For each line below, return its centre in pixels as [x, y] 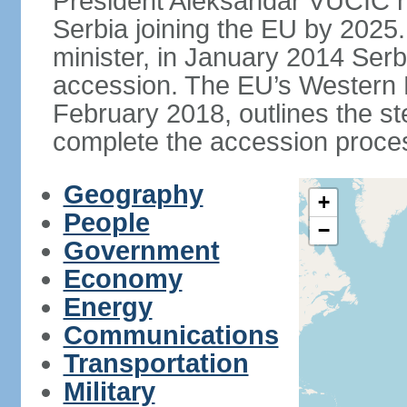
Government [141, 251]
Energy [108, 307]
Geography [133, 194]
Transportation [156, 363]
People [106, 223]
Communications [171, 335]
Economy [123, 279]
